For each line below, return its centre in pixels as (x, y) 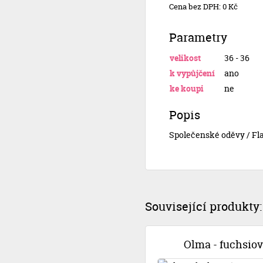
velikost (185, 58)
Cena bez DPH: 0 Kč (203, 7)
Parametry (198, 37)
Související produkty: (203, 206)
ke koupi (187, 88)
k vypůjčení (192, 73)
